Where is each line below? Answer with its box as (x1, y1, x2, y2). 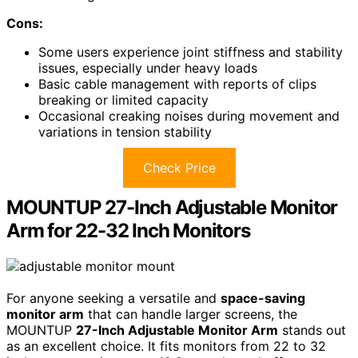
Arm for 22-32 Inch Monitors (6, 218, 250, 242)
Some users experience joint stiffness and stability (38, 43, 343, 60)
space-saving (221, 289, 305, 306)
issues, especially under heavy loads (38, 59, 257, 76)
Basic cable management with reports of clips (38, 75, 316, 92)
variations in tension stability (38, 123, 212, 140)
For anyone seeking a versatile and (6, 289, 221, 306)
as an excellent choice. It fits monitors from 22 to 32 (6, 337, 326, 354)
